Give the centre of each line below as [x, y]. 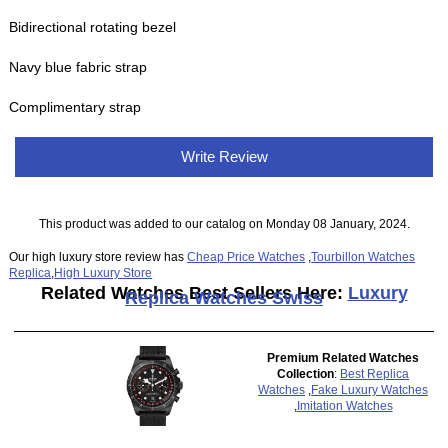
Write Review [224, 156]
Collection [306, 373]
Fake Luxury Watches [370, 389]
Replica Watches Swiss [224, 298]
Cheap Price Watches [246, 257]
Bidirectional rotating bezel [93, 26]
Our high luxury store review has [98, 257]
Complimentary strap [75, 106]
